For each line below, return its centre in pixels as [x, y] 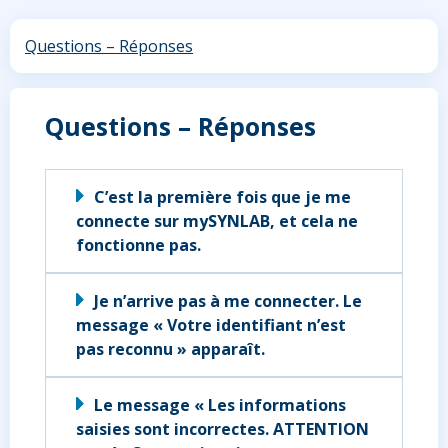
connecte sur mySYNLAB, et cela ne [217, 220]
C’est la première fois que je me [222, 196]
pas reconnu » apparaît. [170, 348]
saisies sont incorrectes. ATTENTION [222, 428]
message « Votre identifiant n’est [211, 324]
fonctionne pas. [138, 244]
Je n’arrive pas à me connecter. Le [228, 300]
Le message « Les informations [220, 404]
